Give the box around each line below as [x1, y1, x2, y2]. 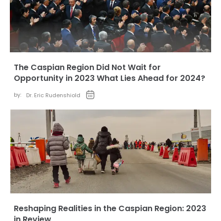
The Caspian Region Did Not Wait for [14, 62, 161, 73]
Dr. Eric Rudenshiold [26, 91, 80, 99]
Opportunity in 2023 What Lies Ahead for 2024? [14, 73, 205, 84]
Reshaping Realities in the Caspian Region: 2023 [14, 203, 206, 214]
